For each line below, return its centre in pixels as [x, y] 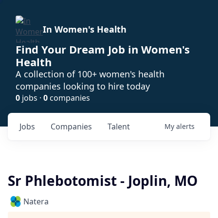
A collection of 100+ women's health [90, 74]
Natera [36, 201]
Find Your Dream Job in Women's [103, 49]
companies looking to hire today [83, 86]
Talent [119, 127]
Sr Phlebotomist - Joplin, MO [103, 181]
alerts [185, 126]
